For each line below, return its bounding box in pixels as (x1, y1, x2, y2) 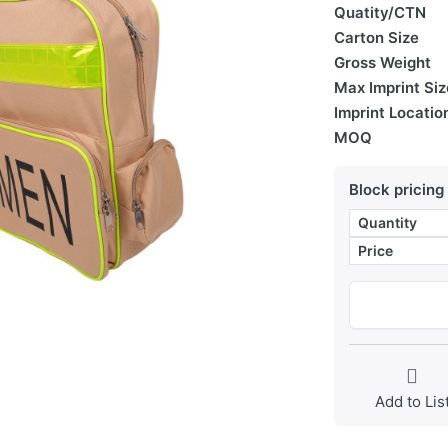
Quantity (358, 214, 417, 232)
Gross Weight (334, 53, 431, 73)
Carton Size (334, 28, 419, 48)
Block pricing (349, 180, 444, 200)
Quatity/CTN (334, 3, 426, 23)
